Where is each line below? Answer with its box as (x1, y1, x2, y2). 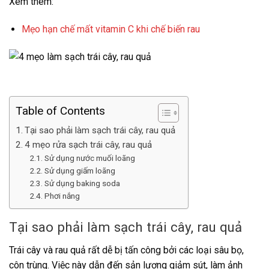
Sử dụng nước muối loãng (44, 153, 135, 163)
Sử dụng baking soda (44, 178, 120, 188)
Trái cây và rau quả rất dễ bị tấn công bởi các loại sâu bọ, (9, 244, 244, 256)
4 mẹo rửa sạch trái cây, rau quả (25, 139, 153, 150)
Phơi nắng (44, 190, 80, 201)
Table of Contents (16, 104, 105, 118)
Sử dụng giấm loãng (44, 165, 115, 175)
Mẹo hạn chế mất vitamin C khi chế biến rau (21, 23, 200, 35)
